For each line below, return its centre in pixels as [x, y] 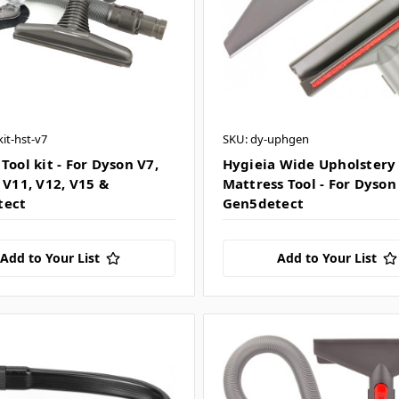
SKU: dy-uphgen [265, 139]
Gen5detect [263, 204]
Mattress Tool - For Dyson [309, 184]
